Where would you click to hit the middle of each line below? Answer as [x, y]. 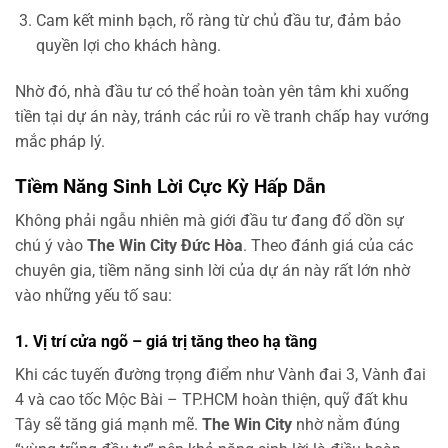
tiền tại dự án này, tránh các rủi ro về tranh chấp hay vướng [222, 116]
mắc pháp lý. [60, 141]
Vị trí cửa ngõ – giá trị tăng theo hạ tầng [175, 342]
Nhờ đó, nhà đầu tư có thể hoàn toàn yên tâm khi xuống [212, 91]
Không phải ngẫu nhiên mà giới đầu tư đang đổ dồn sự [209, 221]
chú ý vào [51, 246]
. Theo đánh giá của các [328, 246]
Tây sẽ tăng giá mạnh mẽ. [108, 425]
